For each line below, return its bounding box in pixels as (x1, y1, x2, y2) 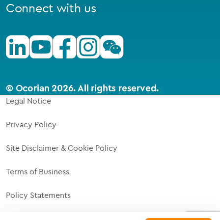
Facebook (53, 36, 88, 47)
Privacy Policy (6, 119, 56, 130)
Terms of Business (6, 166, 69, 177)
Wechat (100, 36, 128, 47)
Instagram (77, 36, 112, 47)
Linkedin (6, 36, 36, 47)
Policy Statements (6, 190, 71, 200)
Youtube (29, 36, 60, 47)
